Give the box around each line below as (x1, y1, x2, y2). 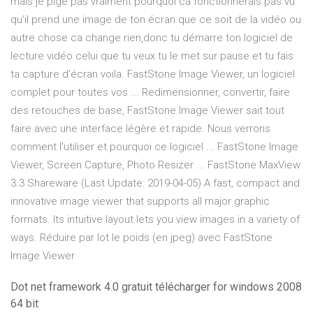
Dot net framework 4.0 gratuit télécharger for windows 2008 (10, 280, 302, 294)
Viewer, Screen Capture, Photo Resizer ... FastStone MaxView (10, 159, 300, 172)
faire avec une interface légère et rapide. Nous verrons (10, 122, 270, 136)
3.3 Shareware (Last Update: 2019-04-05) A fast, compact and (10, 177, 300, 190)
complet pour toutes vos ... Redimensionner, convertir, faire (10, 86, 290, 99)
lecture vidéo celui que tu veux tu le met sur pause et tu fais (10, 50, 293, 63)
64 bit (10, 297, 38, 311)
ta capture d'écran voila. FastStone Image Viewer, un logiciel (10, 68, 295, 81)
